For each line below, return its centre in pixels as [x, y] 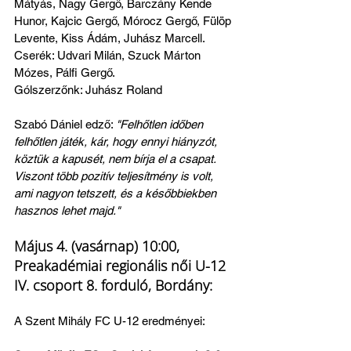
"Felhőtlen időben [161, 124]
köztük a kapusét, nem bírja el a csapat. [116, 158]
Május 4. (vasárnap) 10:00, [99, 246]
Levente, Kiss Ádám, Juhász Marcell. [111, 38]
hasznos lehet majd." [67, 210]
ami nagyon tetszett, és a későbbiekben [117, 193]
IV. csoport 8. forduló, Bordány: [113, 285]
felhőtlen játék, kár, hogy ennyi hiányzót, [117, 141]
